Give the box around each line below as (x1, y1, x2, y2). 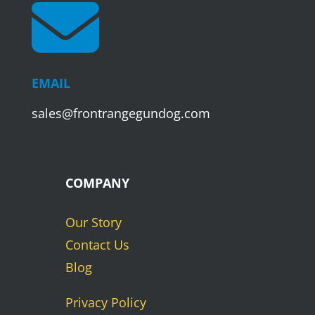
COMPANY (65, 174, 129, 191)
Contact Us (65, 236, 129, 253)
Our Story (65, 213, 122, 231)
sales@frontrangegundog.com (31, 104, 210, 122)
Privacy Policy (65, 293, 146, 311)
